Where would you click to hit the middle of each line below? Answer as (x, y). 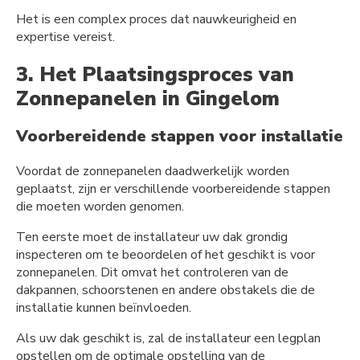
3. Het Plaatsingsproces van (155, 74)
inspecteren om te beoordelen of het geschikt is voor (166, 255)
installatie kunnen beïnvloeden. (104, 308)
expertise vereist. (65, 37)
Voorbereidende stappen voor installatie (180, 137)
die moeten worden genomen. (100, 207)
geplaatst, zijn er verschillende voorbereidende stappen (173, 189)
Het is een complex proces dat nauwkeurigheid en (156, 19)
